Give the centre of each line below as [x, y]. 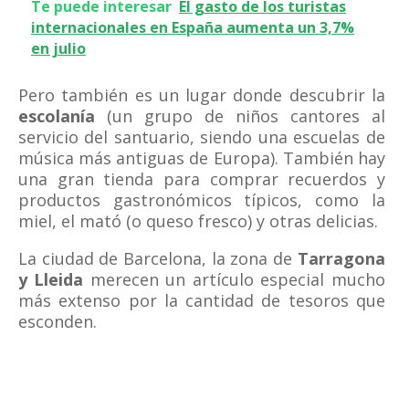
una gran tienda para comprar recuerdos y [202, 179]
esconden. [58, 321]
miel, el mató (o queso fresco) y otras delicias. [198, 221]
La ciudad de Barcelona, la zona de [158, 258]
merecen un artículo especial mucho [234, 279]
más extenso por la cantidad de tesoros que [202, 300]
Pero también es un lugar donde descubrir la [202, 95]
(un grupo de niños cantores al [240, 116]
